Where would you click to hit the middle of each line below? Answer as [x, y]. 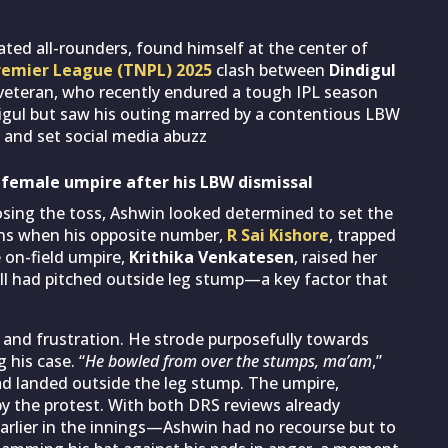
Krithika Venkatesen [211, 256]
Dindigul [362, 69]
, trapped [362, 234]
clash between [270, 69]
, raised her [335, 256]
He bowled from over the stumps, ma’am [228, 360]
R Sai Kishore [278, 234]
